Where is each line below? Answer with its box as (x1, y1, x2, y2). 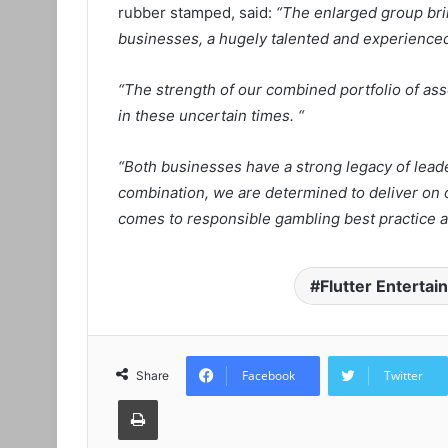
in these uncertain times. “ (118, 106, 304, 126)
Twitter (384, 367, 423, 385)
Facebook (242, 367, 295, 385)
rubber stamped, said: (118, 3, 276, 23)
